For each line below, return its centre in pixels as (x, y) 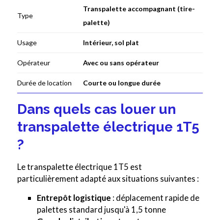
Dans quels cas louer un (96, 110)
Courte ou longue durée (122, 83)
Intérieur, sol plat (111, 43)
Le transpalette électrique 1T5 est (80, 167)
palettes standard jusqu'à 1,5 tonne (101, 210)
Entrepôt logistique (74, 198)
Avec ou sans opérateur (121, 63)
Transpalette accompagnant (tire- (139, 9)
